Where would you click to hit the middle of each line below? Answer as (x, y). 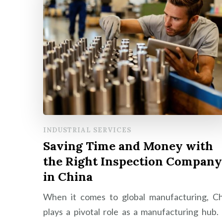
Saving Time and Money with (128, 146)
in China (68, 176)
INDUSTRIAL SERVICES (87, 130)
